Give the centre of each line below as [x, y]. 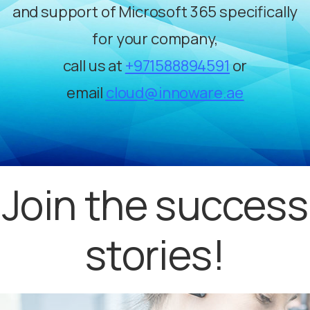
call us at [94, 66]
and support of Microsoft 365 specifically [155, 12]
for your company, [155, 39]
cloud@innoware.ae [175, 93]
